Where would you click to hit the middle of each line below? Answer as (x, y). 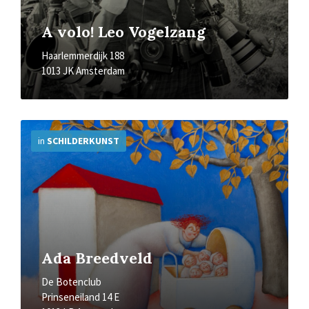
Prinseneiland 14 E (80, 297)
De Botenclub (71, 282)
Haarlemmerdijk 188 (83, 56)
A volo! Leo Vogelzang (123, 32)
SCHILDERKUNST (83, 141)
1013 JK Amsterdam (83, 71)
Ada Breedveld (97, 258)
